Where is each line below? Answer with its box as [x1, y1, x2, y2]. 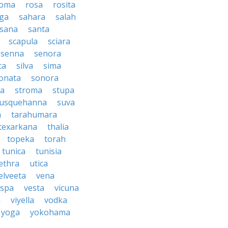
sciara [48, 36, 70, 47]
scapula [9, 36, 38, 47]
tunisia [36, 146, 62, 157]
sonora [31, 72, 59, 83]
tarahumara [11, 109, 57, 120]
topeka [7, 133, 34, 145]
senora [34, 48, 61, 59]
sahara [19, 11, 45, 22]
